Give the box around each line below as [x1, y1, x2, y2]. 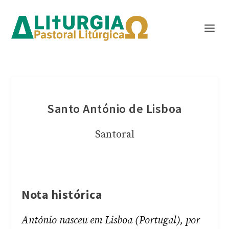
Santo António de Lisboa [47, 101, 182, 117]
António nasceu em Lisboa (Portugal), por [21, 214, 200, 227]
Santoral [95, 128, 134, 141]
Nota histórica [21, 187, 102, 202]
